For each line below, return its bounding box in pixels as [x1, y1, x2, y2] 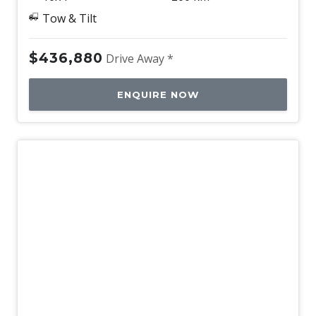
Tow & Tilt [42, 10, 97, 26]
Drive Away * [106, 50, 174, 66]
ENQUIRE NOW [117, 88, 199, 100]
